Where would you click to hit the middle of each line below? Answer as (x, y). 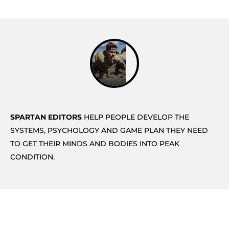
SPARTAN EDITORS (46, 117)
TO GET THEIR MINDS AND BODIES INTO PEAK (95, 143)
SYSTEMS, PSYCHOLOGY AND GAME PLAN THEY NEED (109, 130)
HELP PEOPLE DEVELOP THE (135, 117)
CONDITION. (32, 157)
